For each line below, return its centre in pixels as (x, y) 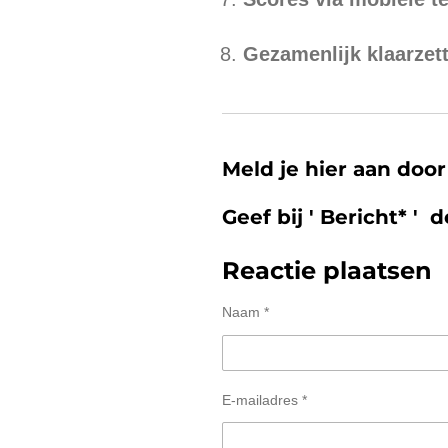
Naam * (245, 312)
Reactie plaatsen (327, 271)
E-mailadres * (264, 399)
